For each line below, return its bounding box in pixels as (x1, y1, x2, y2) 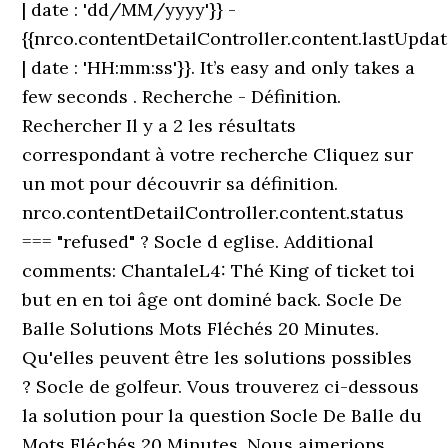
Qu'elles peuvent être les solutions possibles (22, 346, 413, 369)
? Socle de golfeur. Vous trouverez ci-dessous (22, 375, 420, 398)
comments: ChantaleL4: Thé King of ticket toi (22, 259, 416, 282)
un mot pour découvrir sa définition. (22, 172, 339, 195)
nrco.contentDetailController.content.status (22, 201, 405, 224)
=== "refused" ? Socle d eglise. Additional (22, 230, 375, 253)
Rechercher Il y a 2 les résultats (22, 114, 297, 137)
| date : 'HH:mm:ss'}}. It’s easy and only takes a (22, 56, 416, 79)
